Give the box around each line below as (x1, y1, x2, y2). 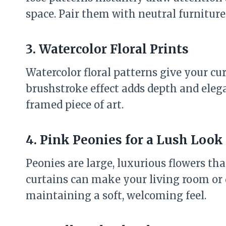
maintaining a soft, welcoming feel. (26, 189, 206, 202)
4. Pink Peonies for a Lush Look (26, 132, 223, 148)
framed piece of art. (26, 98, 124, 111)
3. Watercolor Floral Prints (26, 41, 189, 57)
